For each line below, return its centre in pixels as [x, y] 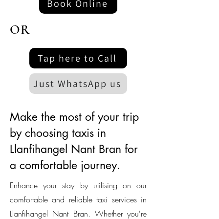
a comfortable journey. [65, 165]
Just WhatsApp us [77, 84]
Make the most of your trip [74, 117]
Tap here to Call [77, 58]
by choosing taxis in [58, 133]
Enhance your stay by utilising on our [78, 185]
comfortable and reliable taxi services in [78, 199]
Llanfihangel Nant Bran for [74, 149]
